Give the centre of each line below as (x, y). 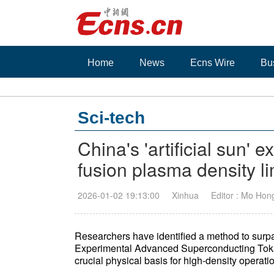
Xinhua (185, 195)
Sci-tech (111, 118)
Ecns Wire (213, 63)
